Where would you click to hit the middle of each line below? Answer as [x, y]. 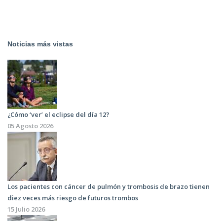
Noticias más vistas [40, 44]
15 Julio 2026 [26, 209]
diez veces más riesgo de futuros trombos [73, 198]
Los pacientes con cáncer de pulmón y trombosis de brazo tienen [109, 187]
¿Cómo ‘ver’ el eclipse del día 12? [58, 115]
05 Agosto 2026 [30, 126]
